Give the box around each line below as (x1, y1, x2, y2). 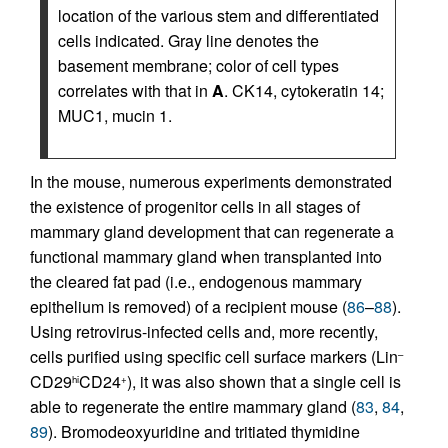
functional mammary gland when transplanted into (30, 244, 382, 268)
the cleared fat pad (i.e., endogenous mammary (30, 269, 362, 293)
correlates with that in (58, 78, 212, 102)
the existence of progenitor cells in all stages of (30, 194, 360, 218)
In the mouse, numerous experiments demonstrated (30, 169, 392, 193)
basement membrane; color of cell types (58, 53, 339, 77)
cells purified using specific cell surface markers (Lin (30, 344, 398, 368)
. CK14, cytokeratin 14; (224, 78, 384, 102)
